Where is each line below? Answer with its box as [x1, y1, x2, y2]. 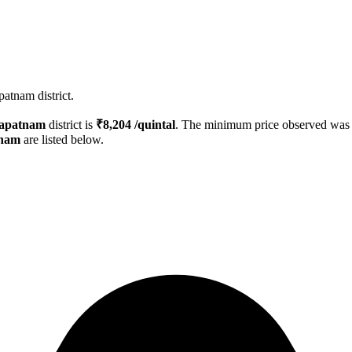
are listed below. [20, 133, 104, 147]
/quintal [131, 118, 175, 132]
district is [46, 118, 96, 132]
